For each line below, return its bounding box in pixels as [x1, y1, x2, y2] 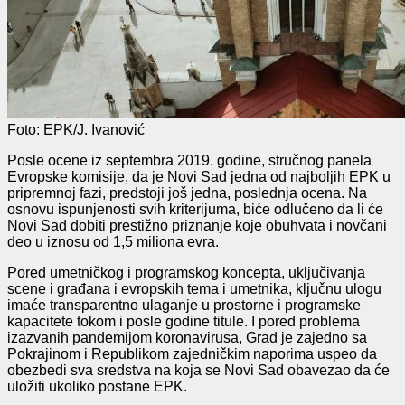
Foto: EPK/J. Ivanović [7, 121, 145, 137]
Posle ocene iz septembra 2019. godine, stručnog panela [7, 152, 372, 168]
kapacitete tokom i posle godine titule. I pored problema [7, 313, 360, 329]
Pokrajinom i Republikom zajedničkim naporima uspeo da [7, 345, 377, 362]
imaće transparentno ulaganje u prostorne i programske [7, 297, 361, 313]
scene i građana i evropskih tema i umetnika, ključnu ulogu [7, 280, 381, 297]
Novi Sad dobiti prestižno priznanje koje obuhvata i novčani [7, 217, 387, 233]
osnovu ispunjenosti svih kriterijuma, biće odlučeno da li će [7, 201, 383, 217]
